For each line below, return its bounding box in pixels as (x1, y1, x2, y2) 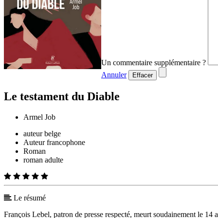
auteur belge (23, 129, 61, 138)
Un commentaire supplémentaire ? (101, 58, 206, 67)
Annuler (101, 71, 127, 79)
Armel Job (23, 113, 55, 122)
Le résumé (12, 194, 46, 202)
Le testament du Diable (4, 90, 120, 103)
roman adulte (23, 156, 63, 164)
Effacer (132, 72, 153, 79)
